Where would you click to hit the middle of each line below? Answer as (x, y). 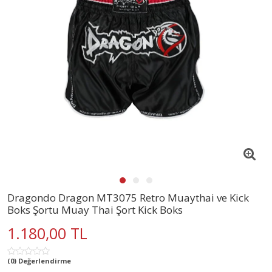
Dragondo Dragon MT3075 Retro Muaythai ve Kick (128, 197)
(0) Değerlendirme (39, 260)
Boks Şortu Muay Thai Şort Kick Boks (95, 209)
